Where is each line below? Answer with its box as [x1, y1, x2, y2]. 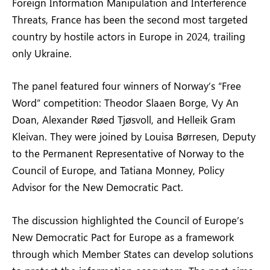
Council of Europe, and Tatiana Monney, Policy [12, 163, 224, 177]
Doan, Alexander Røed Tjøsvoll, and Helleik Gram [12, 113, 236, 127]
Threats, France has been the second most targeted [12, 13, 248, 27]
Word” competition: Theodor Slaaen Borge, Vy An [12, 96, 239, 110]
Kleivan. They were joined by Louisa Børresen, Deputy [12, 130, 256, 143]
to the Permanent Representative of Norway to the [12, 146, 244, 160]
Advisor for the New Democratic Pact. [12, 180, 183, 194]
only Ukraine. [12, 46, 72, 60]
